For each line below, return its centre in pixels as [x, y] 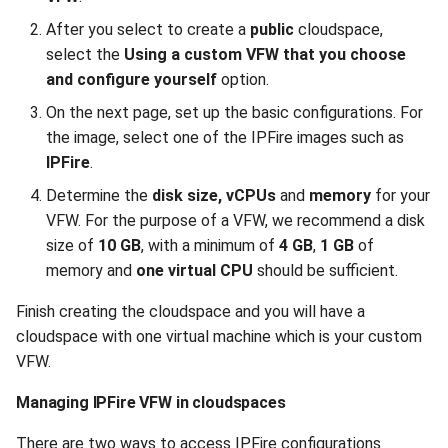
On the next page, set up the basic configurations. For [234, 112]
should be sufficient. [325, 270]
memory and [91, 270]
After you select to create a [148, 29]
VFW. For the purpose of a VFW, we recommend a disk [235, 220]
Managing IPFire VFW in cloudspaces [151, 402]
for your [400, 195]
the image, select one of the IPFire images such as [225, 137]
